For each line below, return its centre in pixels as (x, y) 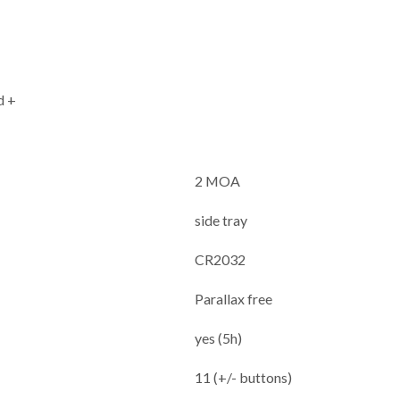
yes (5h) (219, 337)
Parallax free (234, 298)
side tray (221, 220)
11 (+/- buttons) (244, 377)
